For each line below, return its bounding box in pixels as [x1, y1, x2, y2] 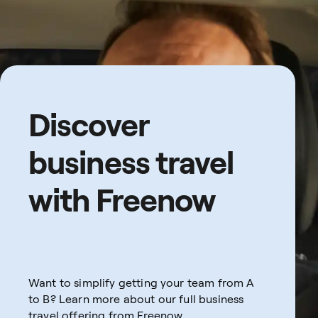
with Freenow [28, 178, 216, 219]
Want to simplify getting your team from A [28, 275, 255, 290]
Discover [28, 103, 150, 144]
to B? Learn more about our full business [28, 291, 244, 306]
